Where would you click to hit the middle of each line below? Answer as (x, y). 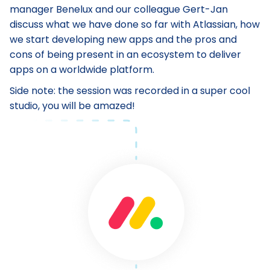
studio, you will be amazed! (72, 106)
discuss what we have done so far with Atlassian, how (135, 24)
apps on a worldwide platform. (82, 70)
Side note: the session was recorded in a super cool (130, 91)
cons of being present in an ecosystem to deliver (125, 55)
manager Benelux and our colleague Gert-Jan (119, 9)
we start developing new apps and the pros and (123, 39)
